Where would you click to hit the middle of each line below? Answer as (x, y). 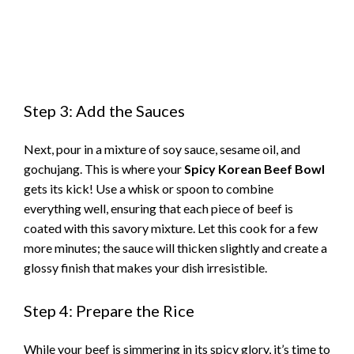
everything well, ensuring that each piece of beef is (158, 209)
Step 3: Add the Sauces (104, 111)
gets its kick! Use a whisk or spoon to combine (149, 189)
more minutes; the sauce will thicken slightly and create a (175, 248)
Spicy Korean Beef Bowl (254, 169)
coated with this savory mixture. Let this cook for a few (171, 228)
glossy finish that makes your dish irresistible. (145, 268)
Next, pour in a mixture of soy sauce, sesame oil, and (162, 149)
